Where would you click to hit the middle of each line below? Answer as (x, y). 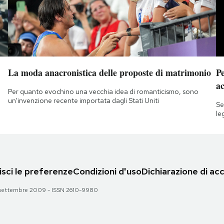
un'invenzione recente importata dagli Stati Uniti (83, 100)
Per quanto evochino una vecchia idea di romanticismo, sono (103, 91)
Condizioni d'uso (107, 171)
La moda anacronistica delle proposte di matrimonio (109, 72)
